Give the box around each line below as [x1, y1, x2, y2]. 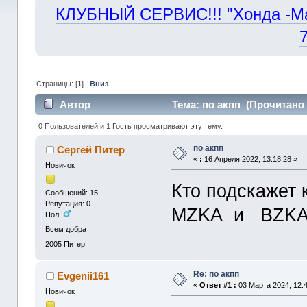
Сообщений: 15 [45, 188, 99, 197]
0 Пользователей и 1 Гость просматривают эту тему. [38, 121, 223, 130]
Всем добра [45, 225, 87, 234]
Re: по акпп [193, 269, 240, 279]
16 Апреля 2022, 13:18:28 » [202, 154, 298, 163]
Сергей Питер [56, 143, 125, 156]
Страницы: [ [36, 79, 77, 88]
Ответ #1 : [199, 281, 237, 289]
